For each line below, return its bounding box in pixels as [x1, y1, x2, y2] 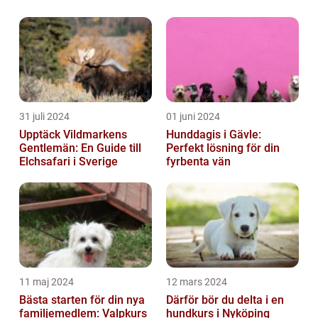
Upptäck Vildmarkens [19, 127, 127, 141]
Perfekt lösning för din [166, 141, 280, 155]
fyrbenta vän [166, 154, 231, 168]
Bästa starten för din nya [19, 292, 145, 307]
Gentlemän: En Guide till [19, 141, 141, 155]
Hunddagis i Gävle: [166, 127, 261, 141]
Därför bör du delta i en [166, 292, 284, 307]
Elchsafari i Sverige [19, 154, 118, 168]
